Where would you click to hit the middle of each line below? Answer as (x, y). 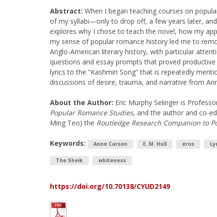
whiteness (112, 160)
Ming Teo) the (73, 123)
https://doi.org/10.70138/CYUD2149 (110, 186)
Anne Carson (110, 144)
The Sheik (69, 160)
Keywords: (68, 143)
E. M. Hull (155, 144)
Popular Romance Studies (92, 113)
